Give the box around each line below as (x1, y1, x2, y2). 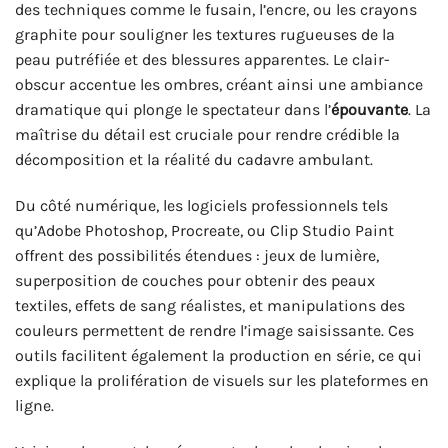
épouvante (331, 100, 408, 120)
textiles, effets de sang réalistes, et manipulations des (15, 295, 405, 315)
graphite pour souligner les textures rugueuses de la (15, 25, 395, 45)
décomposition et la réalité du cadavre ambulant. (15, 150, 373, 170)
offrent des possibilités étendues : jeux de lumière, (15, 245, 379, 265)
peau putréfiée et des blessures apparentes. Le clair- (15, 50, 390, 70)
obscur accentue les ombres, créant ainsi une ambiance (15, 75, 423, 95)
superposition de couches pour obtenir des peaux (15, 270, 375, 290)
